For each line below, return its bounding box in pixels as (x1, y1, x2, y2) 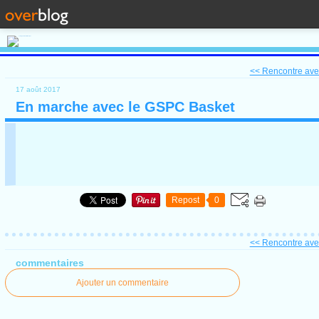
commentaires (15, 256, 84, 268)
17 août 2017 (15, 85, 61, 93)
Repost (171, 194, 199, 205)
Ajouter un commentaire (75, 277, 169, 288)
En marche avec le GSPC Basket (15, 98, 235, 115)
